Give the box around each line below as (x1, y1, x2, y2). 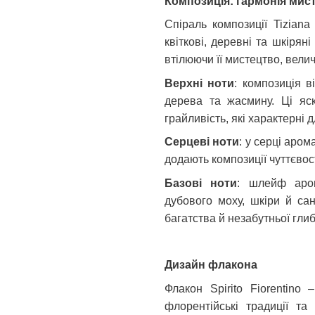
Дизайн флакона (165, 259, 257, 271)
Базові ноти (165, 176, 238, 189)
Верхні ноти (165, 77, 235, 89)
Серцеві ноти (165, 136, 240, 148)
